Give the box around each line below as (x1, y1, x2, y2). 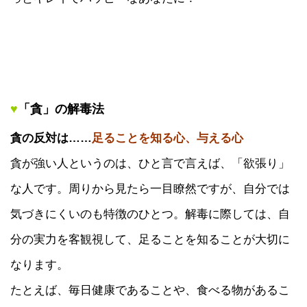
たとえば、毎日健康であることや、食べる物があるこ (10, 282, 290, 297)
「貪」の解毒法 (18, 101, 104, 116)
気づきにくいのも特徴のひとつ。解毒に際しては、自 (10, 206, 290, 221)
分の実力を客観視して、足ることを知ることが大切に (10, 232, 290, 246)
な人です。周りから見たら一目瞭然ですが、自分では (10, 181, 290, 195)
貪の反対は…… (10, 130, 92, 145)
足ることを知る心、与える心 (92, 130, 243, 145)
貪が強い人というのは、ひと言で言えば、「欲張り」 (10, 156, 290, 170)
